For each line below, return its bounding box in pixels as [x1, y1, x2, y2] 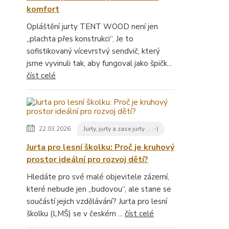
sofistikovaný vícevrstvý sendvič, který [27, 46, 160, 57]
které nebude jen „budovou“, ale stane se [27, 184, 171, 195]
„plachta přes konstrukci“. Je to [27, 34, 133, 44]
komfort [27, 4, 59, 15]
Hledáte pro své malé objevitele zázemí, [27, 172, 169, 182]
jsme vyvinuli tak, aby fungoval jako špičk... [27, 58, 172, 69]
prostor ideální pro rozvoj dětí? [27, 154, 148, 166]
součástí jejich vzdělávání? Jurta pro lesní [27, 196, 167, 207]
